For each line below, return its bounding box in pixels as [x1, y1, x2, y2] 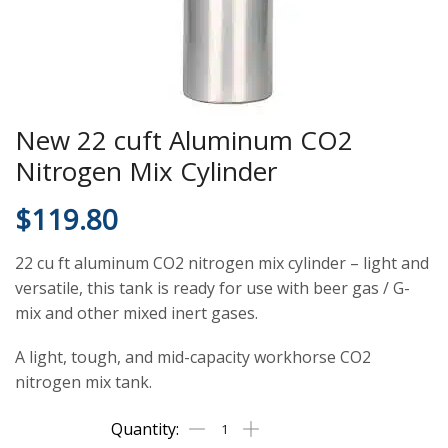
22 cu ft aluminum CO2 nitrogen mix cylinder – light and [15, 252, 429, 274]
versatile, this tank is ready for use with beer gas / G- [15, 277, 410, 299]
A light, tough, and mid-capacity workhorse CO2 [15, 345, 371, 368]
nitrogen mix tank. [15, 370, 152, 393]
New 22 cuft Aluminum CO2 [15, 122, 353, 158]
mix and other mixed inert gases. [15, 302, 258, 324]
